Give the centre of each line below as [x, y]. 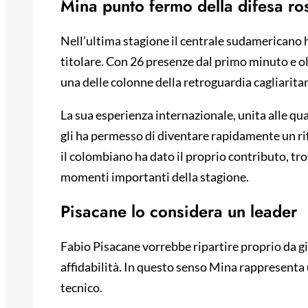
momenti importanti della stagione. [155, 177]
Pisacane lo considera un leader [179, 212]
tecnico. [81, 288]
